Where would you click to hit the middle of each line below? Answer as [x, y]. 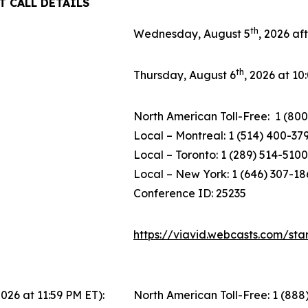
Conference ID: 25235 [190, 193]
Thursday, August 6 [185, 75]
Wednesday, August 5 [192, 34]
